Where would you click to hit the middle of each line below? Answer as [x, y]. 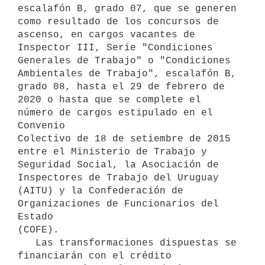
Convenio [41, 126]
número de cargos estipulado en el [115, 113]
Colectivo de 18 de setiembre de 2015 [124, 139]
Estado [35, 217]
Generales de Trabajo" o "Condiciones [124, 61]
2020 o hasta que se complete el [109, 100]
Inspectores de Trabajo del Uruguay [118, 178]
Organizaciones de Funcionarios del [118, 204]
